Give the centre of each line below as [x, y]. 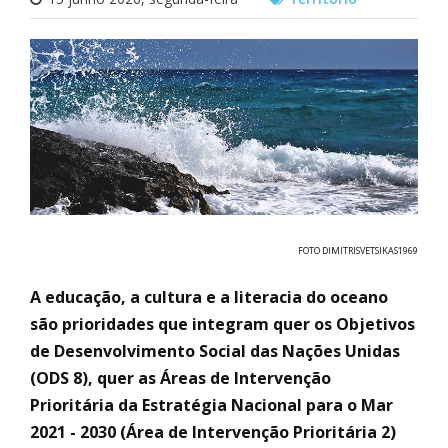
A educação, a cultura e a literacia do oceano [209, 296]
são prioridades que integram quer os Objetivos [222, 323]
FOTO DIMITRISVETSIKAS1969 [358, 250]
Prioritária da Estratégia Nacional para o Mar [211, 404]
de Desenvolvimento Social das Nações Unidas [215, 350]
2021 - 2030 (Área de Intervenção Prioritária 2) [213, 431]
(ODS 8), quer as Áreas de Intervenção [180, 377]
